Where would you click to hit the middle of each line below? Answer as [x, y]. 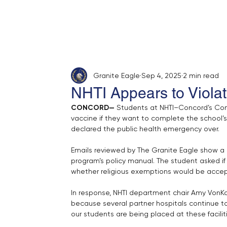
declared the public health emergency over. [145, 129]
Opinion [167, 19]
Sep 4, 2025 [162, 75]
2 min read [201, 75]
